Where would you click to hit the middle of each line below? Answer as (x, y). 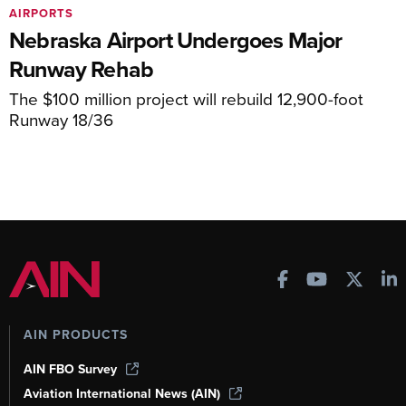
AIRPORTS (41, 13)
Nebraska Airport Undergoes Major (176, 39)
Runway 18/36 (61, 119)
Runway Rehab (82, 68)
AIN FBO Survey (70, 369)
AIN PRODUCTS (76, 334)
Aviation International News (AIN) (122, 393)
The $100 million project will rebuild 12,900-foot (186, 98)
